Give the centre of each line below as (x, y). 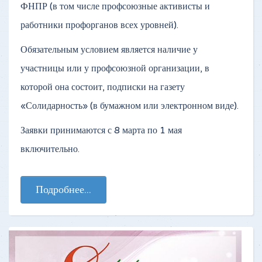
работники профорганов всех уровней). (99, 25)
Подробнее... (63, 189)
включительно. (50, 149)
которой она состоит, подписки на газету (103, 87)
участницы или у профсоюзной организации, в (115, 68)
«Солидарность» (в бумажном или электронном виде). (130, 106)
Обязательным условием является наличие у (109, 49)
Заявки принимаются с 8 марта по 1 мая (101, 130)
